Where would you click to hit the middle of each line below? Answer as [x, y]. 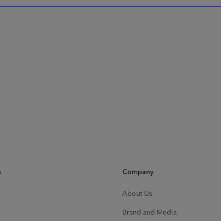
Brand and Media [149, 213]
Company [138, 172]
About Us [137, 194]
